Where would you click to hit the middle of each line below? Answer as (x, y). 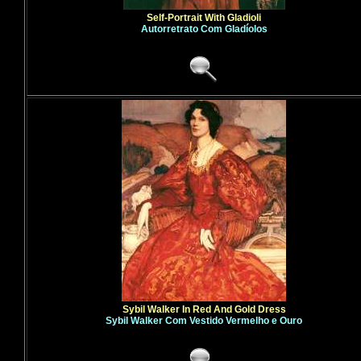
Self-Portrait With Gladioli (204, 18)
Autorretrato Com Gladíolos (204, 29)
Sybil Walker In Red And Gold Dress (204, 309)
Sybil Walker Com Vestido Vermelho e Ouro (204, 321)
